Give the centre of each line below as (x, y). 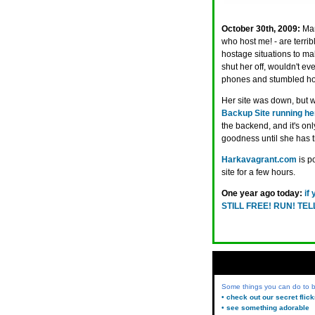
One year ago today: (262, 193)
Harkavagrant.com (259, 160)
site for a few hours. (258, 172)
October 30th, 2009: (261, 29)
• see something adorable (265, 308)
